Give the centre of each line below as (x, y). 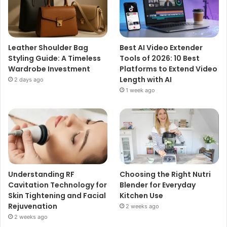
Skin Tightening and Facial (57, 196)
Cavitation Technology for (58, 185)
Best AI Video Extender (161, 48)
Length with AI (146, 80)
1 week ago (141, 90)
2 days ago (29, 80)
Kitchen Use (142, 196)
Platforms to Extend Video (169, 69)
